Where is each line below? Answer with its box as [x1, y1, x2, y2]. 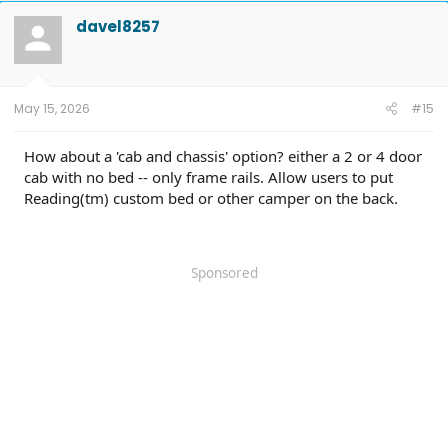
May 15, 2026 [14, 99, 90, 117]
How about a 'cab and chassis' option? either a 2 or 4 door [24, 145, 422, 166]
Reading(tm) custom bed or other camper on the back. [24, 187, 398, 208]
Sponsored [190, 263, 258, 282]
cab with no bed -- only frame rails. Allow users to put [24, 166, 393, 187]
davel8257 [76, 16, 160, 38]
